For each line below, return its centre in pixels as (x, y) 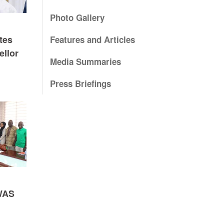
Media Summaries (85, 62)
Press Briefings (80, 84)
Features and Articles (92, 40)
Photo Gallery (77, 18)
